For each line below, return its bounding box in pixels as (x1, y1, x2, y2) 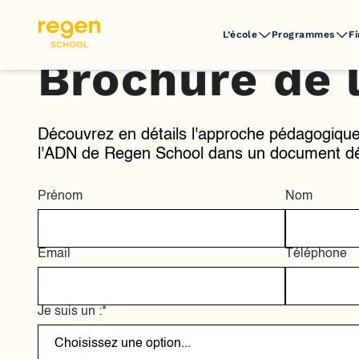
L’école (223, 28, 258, 40)
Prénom (38, 190, 83, 203)
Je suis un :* (38, 305, 107, 318)
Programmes (271, 28, 335, 40)
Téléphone (284, 248, 347, 260)
